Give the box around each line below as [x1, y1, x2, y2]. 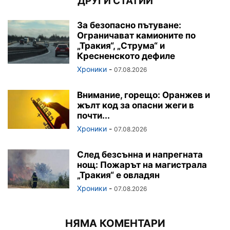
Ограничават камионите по [77, 30, 196, 41]
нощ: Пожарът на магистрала [77, 159, 207, 170]
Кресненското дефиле [77, 50, 175, 61]
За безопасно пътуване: [77, 20, 181, 30]
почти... [77, 110, 110, 121]
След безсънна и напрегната [77, 149, 203, 160]
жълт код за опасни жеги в [77, 100, 194, 110]
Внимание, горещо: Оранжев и [77, 89, 210, 100]
